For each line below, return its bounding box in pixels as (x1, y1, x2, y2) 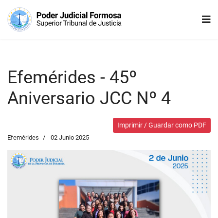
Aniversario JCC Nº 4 (7, 88, 171, 109)
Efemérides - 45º (7, 67, 137, 88)
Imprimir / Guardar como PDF (117, 121, 206, 129)
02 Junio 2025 (51, 134, 89, 141)
